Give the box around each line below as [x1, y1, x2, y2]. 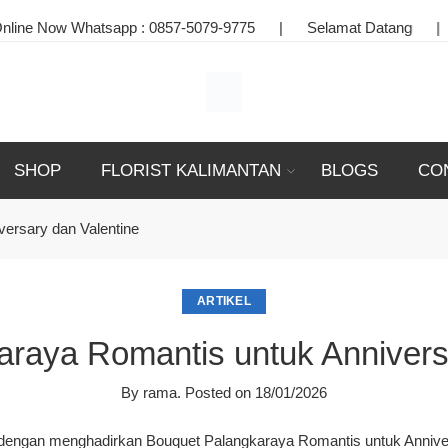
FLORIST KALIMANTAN [100, 161, 281, 180]
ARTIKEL [196, 294, 252, 308]
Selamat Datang [251, 20, 357, 36]
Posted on [180, 384, 255, 401]
